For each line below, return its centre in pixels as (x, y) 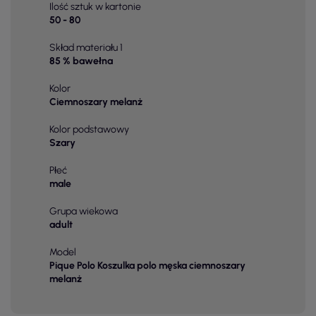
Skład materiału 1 (86, 48)
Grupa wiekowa (84, 212)
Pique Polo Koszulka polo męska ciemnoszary (147, 266)
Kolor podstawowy (89, 130)
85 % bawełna (81, 61)
